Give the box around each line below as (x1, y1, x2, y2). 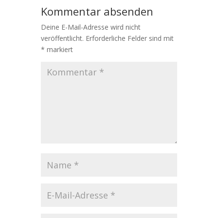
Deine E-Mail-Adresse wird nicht (41, 22, 141, 32)
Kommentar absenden (41, 4, 153, 18)
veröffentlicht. (41, 34, 84, 43)
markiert (45, 45, 73, 54)
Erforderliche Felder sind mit (86, 34, 174, 43)
